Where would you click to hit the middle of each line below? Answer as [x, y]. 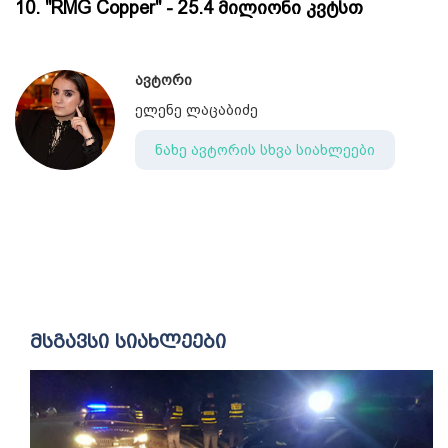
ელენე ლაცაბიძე [196, 110]
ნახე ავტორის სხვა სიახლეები [265, 150]
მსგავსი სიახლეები [128, 342]
